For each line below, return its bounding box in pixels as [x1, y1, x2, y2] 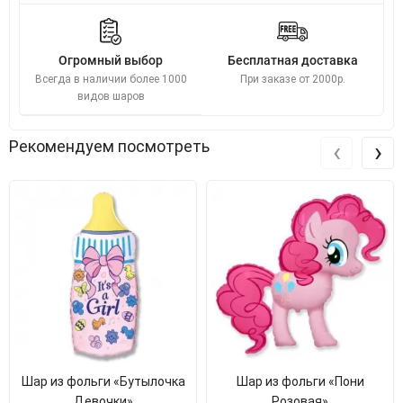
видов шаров [76, 90, 145, 103]
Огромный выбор [58, 53, 163, 67]
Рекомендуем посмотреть [9, 137, 210, 156]
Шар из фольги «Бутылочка [21, 374, 185, 389]
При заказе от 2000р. [239, 73, 345, 85]
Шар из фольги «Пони [236, 374, 364, 389]
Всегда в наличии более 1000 [34, 73, 187, 85]
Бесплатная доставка [227, 53, 358, 67]
